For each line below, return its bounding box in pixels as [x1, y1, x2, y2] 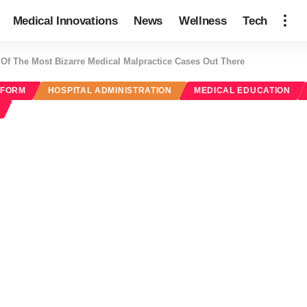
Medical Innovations [12, 14, 118, 27]
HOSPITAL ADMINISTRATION [47, 86, 172, 95]
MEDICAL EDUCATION [193, 86, 291, 95]
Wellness [179, 14, 227, 27]
